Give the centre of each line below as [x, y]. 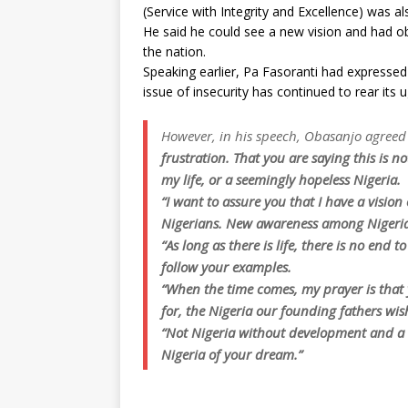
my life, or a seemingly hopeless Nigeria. [281, 179]
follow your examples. [226, 267]
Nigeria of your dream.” [232, 354]
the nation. [174, 51]
